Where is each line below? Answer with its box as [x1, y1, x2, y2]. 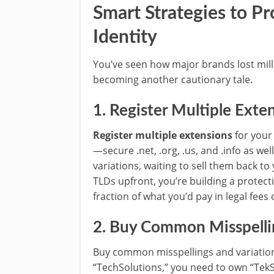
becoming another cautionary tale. [93, 72, 253, 86]
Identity [93, 28, 157, 46]
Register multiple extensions [93, 128, 232, 142]
